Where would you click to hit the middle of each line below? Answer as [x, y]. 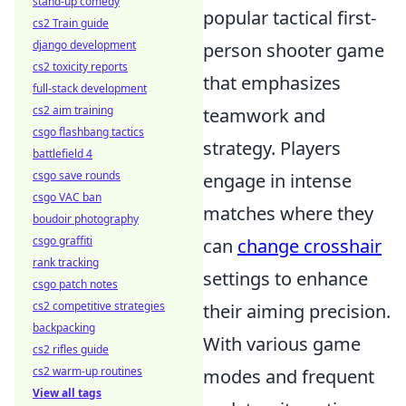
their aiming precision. [297, 312]
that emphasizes [272, 83]
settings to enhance [285, 279]
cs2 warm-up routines [87, 371]
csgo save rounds [77, 175]
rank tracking [66, 262]
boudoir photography [86, 219]
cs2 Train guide [71, 23]
